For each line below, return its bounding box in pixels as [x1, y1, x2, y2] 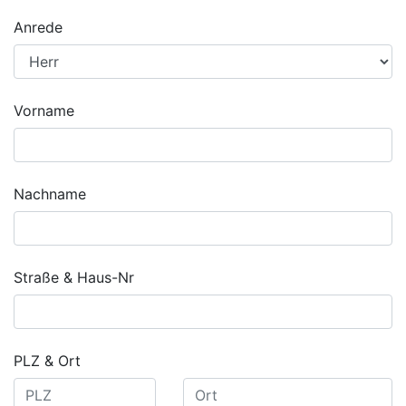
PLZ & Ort [14, 352, 81, 370]
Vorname [14, 101, 74, 120]
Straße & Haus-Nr [14, 268, 134, 286]
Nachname [14, 185, 86, 203]
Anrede [14, 18, 63, 36]
